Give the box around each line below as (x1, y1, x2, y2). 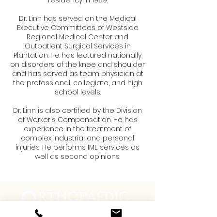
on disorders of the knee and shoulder (10, 60, 145, 69)
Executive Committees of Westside (16, 23, 139, 32)
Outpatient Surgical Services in (24, 41, 131, 51)
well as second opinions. (35, 152, 120, 161)
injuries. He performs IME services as (15, 142, 139, 152)
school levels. (54, 87, 101, 97)
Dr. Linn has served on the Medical (18, 14, 137, 23)
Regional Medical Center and (27, 32, 128, 42)
